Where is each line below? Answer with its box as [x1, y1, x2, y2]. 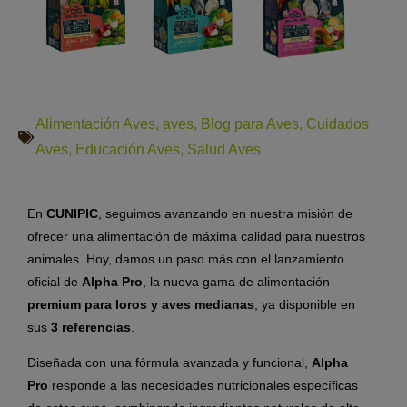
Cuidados [306, 116, 369, 133]
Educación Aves [75, 142, 180, 158]
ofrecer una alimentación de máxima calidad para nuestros [27, 229, 365, 244]
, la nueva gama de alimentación [143, 274, 330, 290]
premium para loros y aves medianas [27, 297, 254, 313]
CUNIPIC [46, 206, 98, 222]
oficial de [27, 274, 82, 290]
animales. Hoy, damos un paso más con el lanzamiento [27, 252, 344, 267]
